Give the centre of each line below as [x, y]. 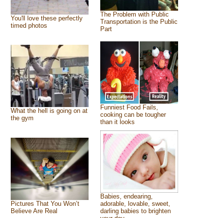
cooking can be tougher [133, 115]
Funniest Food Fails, [129, 107]
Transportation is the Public [139, 22]
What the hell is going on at [49, 111]
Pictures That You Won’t [45, 204]
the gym [22, 118]
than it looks [117, 122]
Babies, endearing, [126, 196]
